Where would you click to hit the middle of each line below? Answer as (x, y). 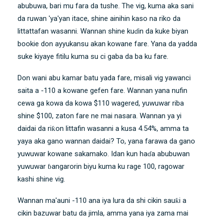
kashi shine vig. (41, 179)
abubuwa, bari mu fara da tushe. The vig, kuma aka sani (106, 6)
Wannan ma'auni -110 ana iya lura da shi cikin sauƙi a (102, 201)
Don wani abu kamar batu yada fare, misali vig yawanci (104, 78)
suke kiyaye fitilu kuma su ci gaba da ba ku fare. (93, 57)
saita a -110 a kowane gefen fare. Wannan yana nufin (102, 91)
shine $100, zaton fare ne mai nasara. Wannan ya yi (100, 116)
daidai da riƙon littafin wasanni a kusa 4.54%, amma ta (103, 129)
